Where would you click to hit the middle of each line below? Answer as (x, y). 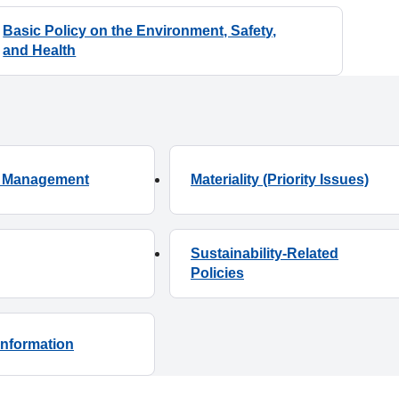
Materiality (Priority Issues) (280, 180)
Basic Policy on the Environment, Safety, (140, 31)
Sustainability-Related (265, 254)
